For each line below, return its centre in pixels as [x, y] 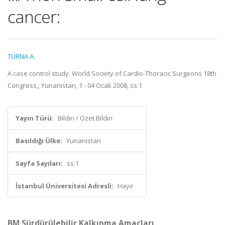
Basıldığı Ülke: [39, 141]
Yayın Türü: [35, 118]
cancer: [34, 17]
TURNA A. [21, 56]
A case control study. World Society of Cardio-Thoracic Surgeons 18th [112, 73]
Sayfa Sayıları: [39, 163]
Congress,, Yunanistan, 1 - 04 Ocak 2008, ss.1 [75, 85]
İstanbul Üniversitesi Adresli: [65, 186]
